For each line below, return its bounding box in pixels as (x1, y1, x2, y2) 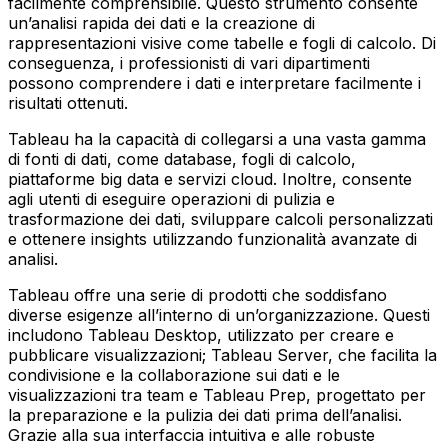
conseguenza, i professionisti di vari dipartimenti (8, 53, 370, 74)
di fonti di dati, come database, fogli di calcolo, (8, 149, 356, 170)
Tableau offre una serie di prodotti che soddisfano (8, 285, 387, 306)
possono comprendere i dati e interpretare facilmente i (8, 73, 421, 94)
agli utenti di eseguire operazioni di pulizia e (8, 189, 335, 210)
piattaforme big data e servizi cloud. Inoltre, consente (8, 169, 412, 190)
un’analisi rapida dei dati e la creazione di (8, 13, 315, 34)
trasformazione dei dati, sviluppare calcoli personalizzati (8, 209, 433, 230)
